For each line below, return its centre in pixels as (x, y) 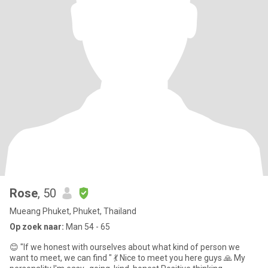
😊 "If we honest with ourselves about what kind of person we (125, 247)
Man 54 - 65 (87, 227)
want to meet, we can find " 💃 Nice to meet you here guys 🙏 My (65, 258)
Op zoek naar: (37, 227)
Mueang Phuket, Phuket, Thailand (73, 211)
